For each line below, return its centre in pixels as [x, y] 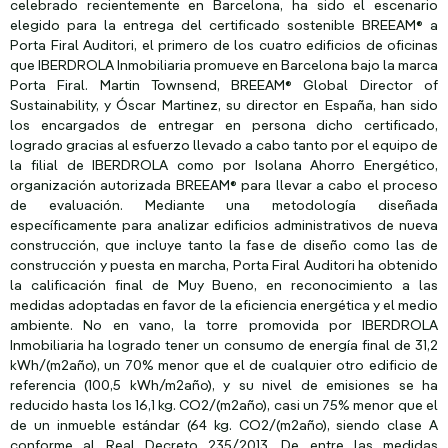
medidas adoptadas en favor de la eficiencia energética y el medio [224, 306]
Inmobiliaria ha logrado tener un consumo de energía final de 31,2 [224, 346]
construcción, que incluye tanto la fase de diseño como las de [224, 246]
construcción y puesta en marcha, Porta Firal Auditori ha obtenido [224, 266]
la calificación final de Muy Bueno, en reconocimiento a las [224, 286]
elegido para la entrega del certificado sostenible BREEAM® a [224, 26]
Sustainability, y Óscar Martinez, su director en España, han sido [224, 106]
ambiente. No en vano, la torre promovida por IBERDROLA [224, 326]
